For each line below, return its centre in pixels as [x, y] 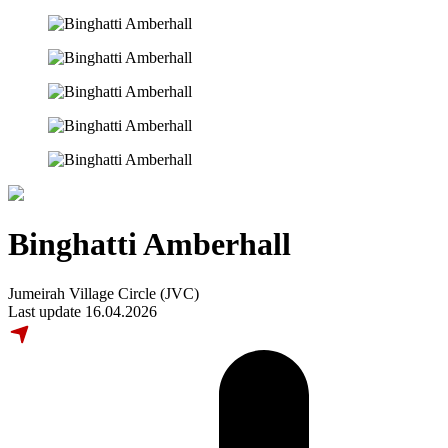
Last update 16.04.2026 [82, 311]
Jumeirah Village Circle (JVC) [103, 293]
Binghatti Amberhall [149, 244]
